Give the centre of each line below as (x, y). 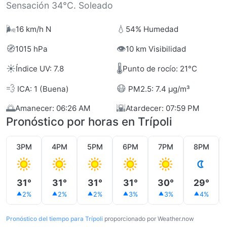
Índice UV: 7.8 (40, 68)
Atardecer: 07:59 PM (163, 108)
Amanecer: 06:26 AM (53, 108)
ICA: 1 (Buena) (42, 89)
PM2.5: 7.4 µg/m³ (158, 89)
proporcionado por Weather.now (148, 219)
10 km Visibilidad (156, 49)
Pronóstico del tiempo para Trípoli (54, 219)
